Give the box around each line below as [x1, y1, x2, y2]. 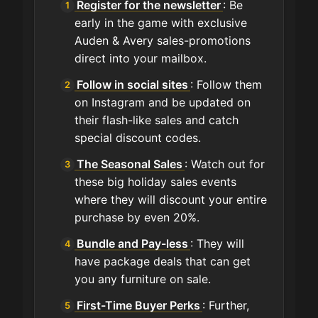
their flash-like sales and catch [75, 113, 238, 128]
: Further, [202, 298, 250, 313]
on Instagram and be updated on [75, 95, 251, 110]
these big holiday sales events [75, 175, 236, 190]
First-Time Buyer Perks [77, 298, 201, 313]
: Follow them [190, 77, 263, 92]
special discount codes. [75, 131, 201, 146]
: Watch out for [185, 157, 265, 172]
